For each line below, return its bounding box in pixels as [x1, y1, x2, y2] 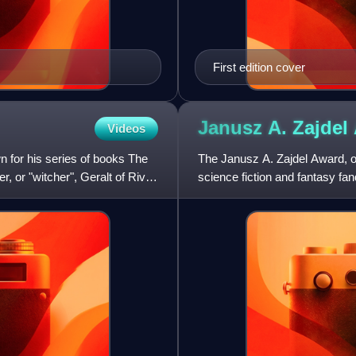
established [198, 188, 257, 202]
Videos [107, 121, 145, 135]
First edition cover [213, 60, 305, 74]
